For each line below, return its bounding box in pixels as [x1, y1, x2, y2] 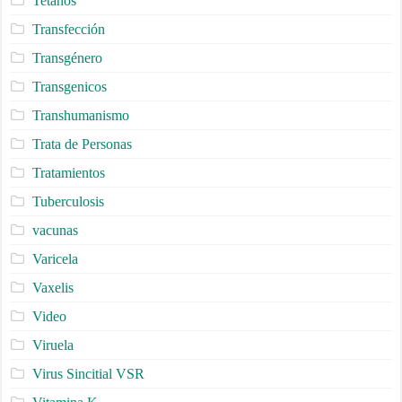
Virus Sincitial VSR [31, 366, 144, 382]
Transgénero [31, 50, 102, 66]
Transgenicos [31, 79, 107, 95]
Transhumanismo [31, 108, 129, 124]
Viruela [31, 337, 74, 354]
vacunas [31, 223, 78, 239]
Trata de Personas [31, 136, 132, 153]
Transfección [31, 22, 105, 38]
